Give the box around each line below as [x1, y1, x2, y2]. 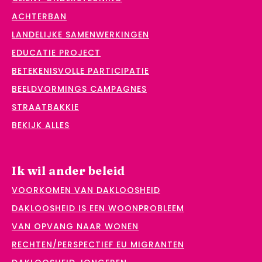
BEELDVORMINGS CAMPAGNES [12, 82, 147, 95]
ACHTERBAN [12, 10, 67, 22]
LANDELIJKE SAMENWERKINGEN [12, 28, 149, 40]
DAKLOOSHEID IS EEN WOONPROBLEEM [12, 202, 184, 214]
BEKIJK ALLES [12, 119, 70, 131]
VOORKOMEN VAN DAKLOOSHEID [12, 184, 160, 196]
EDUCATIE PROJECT [12, 46, 101, 58]
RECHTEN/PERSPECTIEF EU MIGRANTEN [12, 238, 184, 250]
